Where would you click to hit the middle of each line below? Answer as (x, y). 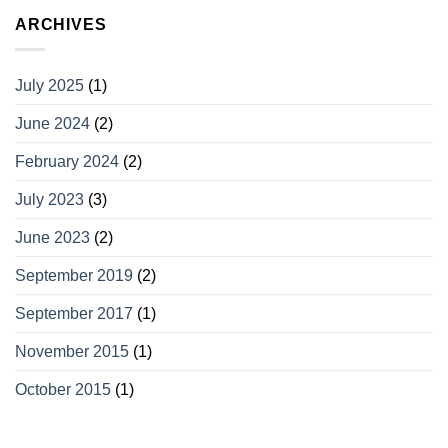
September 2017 (74, 313)
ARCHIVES (61, 25)
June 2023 (52, 237)
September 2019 (74, 275)
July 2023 (49, 199)
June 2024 (52, 123)
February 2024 (67, 161)
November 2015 (72, 351)
